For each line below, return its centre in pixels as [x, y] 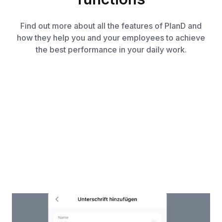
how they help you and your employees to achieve [111, 38]
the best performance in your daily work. [111, 50]
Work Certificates [67, 215]
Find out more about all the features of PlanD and [111, 26]
